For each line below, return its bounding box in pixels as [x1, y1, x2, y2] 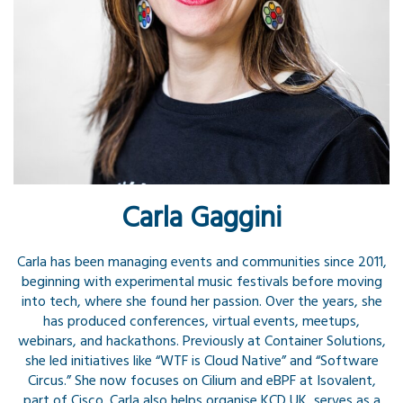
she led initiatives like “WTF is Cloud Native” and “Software [24, 350, 379, 373]
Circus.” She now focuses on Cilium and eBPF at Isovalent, [27, 370, 376, 393]
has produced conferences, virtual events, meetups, [43, 310, 360, 334]
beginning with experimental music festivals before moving [21, 271, 382, 294]
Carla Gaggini [121, 196, 282, 242]
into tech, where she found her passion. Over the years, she [21, 291, 382, 314]
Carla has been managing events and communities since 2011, [16, 251, 387, 274]
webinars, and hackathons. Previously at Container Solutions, [17, 330, 386, 354]
